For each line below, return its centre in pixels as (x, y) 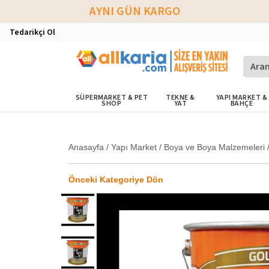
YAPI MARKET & (242, 98)
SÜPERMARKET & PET (112, 98)
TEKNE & (180, 98)
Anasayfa (86, 147)
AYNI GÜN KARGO (134, 11)
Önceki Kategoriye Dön (116, 180)
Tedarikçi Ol (32, 32)
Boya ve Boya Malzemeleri (214, 147)
